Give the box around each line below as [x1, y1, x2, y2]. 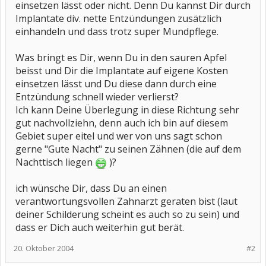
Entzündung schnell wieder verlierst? [15, 90, 179, 103]
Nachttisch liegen [15, 156, 95, 169]
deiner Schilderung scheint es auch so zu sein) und [15, 208, 239, 221]
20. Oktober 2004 [14, 243, 74, 254]
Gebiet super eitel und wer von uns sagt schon [15, 129, 222, 142]
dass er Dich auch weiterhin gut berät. [15, 221, 184, 234]
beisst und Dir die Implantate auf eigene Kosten [15, 64, 228, 77]
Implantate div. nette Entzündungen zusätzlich [15, 12, 221, 25]
